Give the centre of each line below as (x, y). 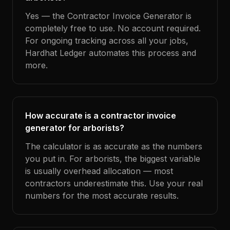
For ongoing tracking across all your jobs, (107, 41)
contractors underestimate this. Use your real (114, 183)
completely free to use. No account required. (113, 28)
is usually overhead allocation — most (99, 171)
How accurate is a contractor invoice (101, 116)
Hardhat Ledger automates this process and (111, 53)
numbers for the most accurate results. (102, 196)
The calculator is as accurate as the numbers (114, 146)
